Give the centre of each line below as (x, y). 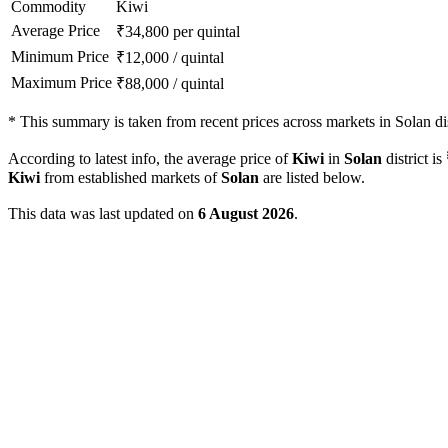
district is (414, 159)
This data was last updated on (103, 214)
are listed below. (312, 178)
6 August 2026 (246, 214)
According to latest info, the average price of (150, 159)
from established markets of (130, 178)
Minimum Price (60, 57)
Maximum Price (61, 83)
